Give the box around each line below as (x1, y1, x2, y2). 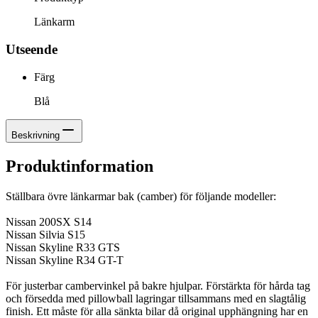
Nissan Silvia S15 (6, 228, 85, 241)
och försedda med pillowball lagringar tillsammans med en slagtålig (6, 292, 306, 305)
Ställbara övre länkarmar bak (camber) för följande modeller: (6, 190, 276, 202)
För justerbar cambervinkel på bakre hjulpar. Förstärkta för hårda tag (6, 279, 310, 292)
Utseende (6, 42, 57, 57)
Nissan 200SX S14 (6, 215, 92, 228)
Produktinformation (6, 156, 153, 175)
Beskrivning (11, 129, 60, 141)
